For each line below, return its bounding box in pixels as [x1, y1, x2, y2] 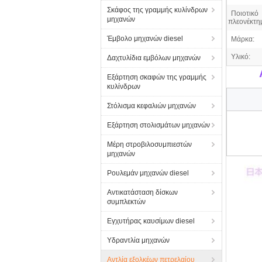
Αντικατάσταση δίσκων [107, 188, 178, 196]
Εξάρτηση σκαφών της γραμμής [107, 73, 206, 81]
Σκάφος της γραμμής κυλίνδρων [107, 6, 208, 14]
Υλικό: [231, 53, 250, 61]
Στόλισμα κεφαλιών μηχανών [107, 102, 196, 110]
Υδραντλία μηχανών [107, 236, 170, 244]
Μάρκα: [231, 35, 254, 43]
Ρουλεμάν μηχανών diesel [107, 169, 189, 177]
